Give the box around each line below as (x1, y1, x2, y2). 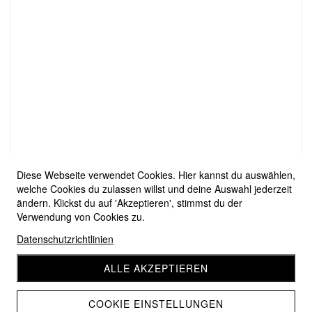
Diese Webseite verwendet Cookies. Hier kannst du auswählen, (17, 168, 295, 182)
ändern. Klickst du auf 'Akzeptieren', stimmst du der (17, 196, 242, 210)
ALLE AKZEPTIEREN (104, 261, 208, 275)
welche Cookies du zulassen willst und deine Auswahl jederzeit (17, 182, 292, 196)
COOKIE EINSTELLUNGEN (88, 297, 224, 311)
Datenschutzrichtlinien (17, 232, 114, 246)
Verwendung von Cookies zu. (17, 210, 145, 224)
